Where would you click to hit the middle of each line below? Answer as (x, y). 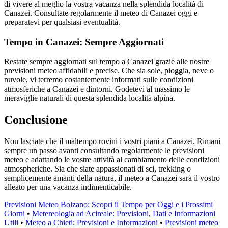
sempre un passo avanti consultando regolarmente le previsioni (104, 151)
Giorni (15, 214)
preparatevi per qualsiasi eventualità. (62, 22)
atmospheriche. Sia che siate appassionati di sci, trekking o (97, 169)
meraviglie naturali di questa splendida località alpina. (90, 98)
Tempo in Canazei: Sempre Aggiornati (84, 42)
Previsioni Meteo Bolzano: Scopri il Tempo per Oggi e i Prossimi (108, 205)
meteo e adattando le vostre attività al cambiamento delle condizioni (112, 160)
